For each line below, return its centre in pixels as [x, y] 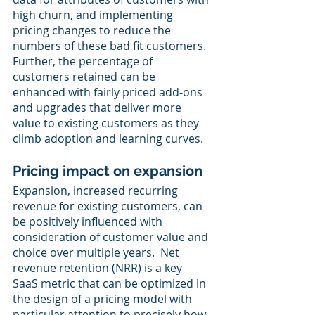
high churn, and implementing [94, 15]
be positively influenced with [89, 222]
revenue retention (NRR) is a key [99, 268]
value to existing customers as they [107, 123]
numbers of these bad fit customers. [112, 46]
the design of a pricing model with [104, 299]
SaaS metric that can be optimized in [111, 284]
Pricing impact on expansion [108, 171]
